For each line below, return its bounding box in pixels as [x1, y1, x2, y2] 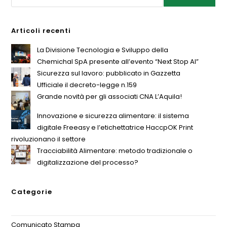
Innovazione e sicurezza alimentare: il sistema [37, 111, 190, 121]
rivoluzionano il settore [11, 134, 86, 144]
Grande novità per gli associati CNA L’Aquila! [37, 92, 182, 102]
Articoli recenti [11, 26, 71, 36]
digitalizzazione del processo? [37, 158, 139, 168]
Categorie [11, 187, 53, 197]
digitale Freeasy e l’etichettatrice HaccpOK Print [37, 123, 194, 133]
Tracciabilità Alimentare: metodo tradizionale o [37, 146, 193, 156]
